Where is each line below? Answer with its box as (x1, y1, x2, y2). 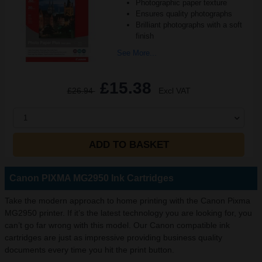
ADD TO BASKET (88, 139, 169, 150)
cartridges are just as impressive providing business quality (5, 233, 222, 242)
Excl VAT (158, 86, 191, 95)
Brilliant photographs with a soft (135, 20, 242, 29)
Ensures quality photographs (135, 9, 232, 18)
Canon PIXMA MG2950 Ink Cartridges (9, 173, 174, 183)
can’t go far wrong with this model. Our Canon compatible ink (5, 220, 230, 230)
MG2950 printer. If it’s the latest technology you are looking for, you (5, 208, 252, 218)
